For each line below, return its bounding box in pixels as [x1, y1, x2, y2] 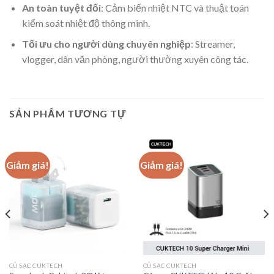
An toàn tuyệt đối [21, 1, 101, 13]
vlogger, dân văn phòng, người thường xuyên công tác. [21, 53, 248, 65]
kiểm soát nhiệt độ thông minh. [21, 17, 150, 29]
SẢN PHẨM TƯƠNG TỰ [9, 107, 126, 119]
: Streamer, [190, 38, 235, 50]
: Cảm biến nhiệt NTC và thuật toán [100, 1, 249, 13]
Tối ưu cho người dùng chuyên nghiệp [21, 38, 191, 50]
